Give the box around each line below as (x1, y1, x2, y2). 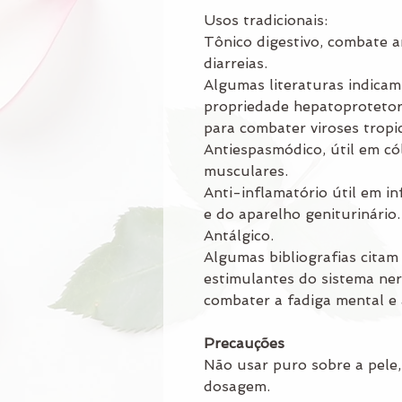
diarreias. (204, 54, 267, 72)
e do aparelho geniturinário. (204, 205, 400, 223)
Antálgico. (204, 226, 274, 244)
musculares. (204, 162, 288, 179)
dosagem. (204, 377, 270, 395)
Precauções (204, 334, 284, 352)
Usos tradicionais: (204, 11, 328, 29)
